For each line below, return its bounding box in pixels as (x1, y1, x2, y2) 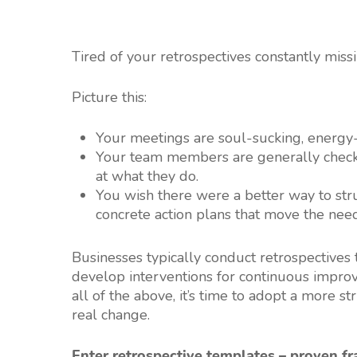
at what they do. (96, 167, 198, 186)
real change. (72, 305, 150, 324)
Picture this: (72, 88, 147, 107)
